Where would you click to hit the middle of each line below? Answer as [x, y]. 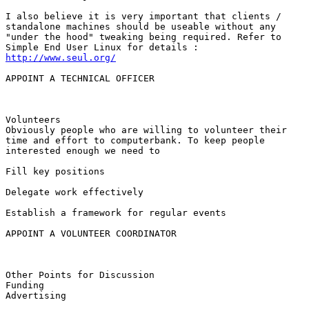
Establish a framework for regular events [116, 212]
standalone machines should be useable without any [141, 26]
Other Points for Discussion [80, 275]
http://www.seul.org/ [61, 57]
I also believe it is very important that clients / [143, 16]
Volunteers [36, 119]
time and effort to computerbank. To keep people [135, 140]
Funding [28, 285]
